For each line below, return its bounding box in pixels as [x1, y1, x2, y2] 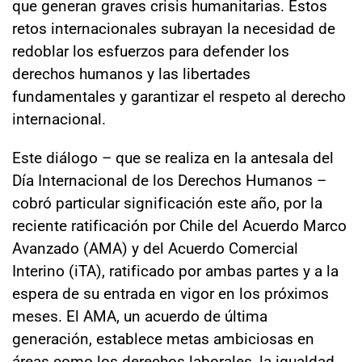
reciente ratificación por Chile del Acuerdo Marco [12, 214, 347, 235]
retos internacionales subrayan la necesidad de [12, 17, 335, 38]
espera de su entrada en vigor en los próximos [12, 282, 329, 303]
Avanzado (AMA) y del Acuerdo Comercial [12, 237, 298, 258]
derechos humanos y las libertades [12, 62, 250, 83]
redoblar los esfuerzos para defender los [12, 40, 289, 61]
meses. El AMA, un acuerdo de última [12, 305, 267, 326]
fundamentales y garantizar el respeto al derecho [12, 85, 346, 106]
